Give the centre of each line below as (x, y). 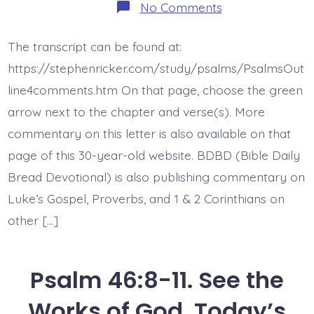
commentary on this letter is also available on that (149, 134)
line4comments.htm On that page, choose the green (155, 90)
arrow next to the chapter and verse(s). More (136, 112)
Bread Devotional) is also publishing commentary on (156, 177)
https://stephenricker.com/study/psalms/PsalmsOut (156, 68)
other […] (33, 220)
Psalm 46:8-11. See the (157, 280)
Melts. (237, 77)
